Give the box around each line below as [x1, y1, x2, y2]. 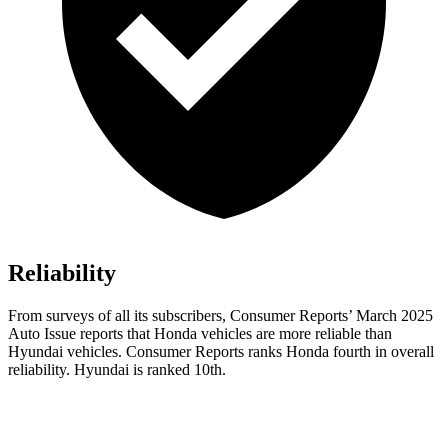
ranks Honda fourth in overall [244, 343, 434, 361]
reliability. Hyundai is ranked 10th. [8, 361, 226, 379]
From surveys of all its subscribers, [8, 307, 230, 325]
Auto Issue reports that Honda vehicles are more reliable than [8, 325, 392, 343]
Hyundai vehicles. [8, 343, 126, 361]
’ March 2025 [348, 307, 433, 325]
